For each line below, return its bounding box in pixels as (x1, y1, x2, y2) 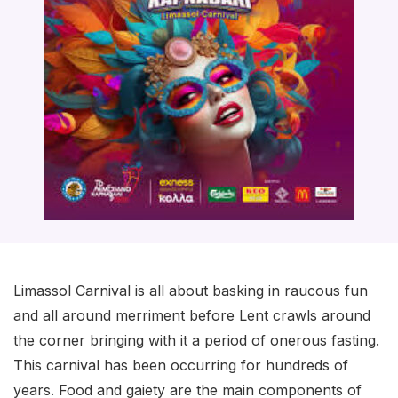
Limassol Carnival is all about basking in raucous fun (13, 282, 368, 300)
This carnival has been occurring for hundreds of (13, 356, 348, 375)
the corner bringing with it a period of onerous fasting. (13, 331, 379, 350)
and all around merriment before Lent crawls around (13, 306, 370, 325)
